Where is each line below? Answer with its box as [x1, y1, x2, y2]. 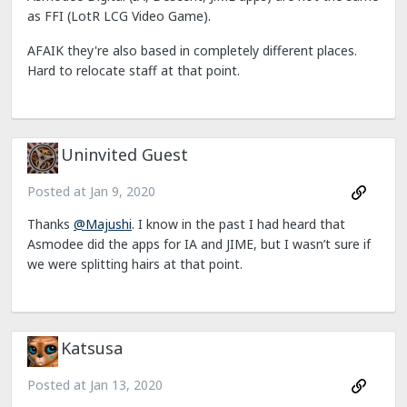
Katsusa [61, 337, 123, 360]
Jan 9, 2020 [90, 182, 155, 200]
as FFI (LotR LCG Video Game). [27, 6, 211, 25]
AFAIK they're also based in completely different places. [27, 41, 357, 59]
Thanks [27, 215, 74, 233]
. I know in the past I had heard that [132, 215, 345, 233]
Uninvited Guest [61, 144, 188, 166]
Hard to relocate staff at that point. [27, 61, 240, 79]
